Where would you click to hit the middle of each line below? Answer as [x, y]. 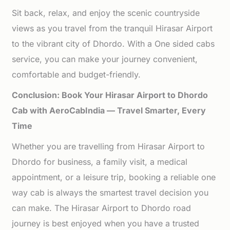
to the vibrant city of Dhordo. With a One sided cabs [113, 44]
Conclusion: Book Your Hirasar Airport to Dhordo [110, 95]
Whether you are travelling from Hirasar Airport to [109, 146]
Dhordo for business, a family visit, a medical [100, 162]
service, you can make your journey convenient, [105, 59]
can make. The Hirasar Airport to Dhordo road [102, 208]
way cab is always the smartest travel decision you [110, 193]
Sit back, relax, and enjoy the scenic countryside [106, 13]
